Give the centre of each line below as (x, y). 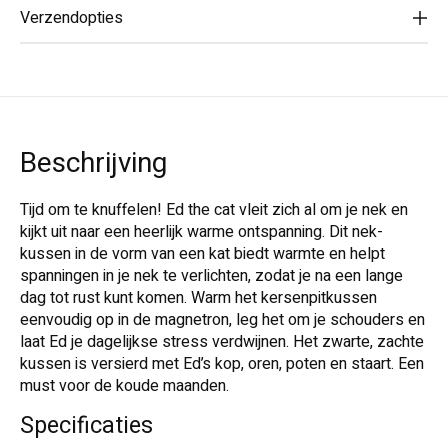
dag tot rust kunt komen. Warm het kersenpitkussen (198, 298)
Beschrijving (93, 164)
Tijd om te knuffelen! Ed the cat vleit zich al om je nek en (214, 210)
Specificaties (86, 426)
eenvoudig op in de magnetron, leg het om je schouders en (222, 320)
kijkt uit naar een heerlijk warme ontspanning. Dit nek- (201, 232)
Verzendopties (71, 18)
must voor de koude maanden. (124, 386)
